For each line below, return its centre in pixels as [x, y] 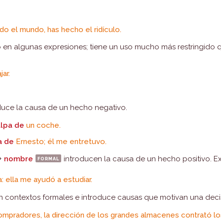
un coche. [43, 125]
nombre [19, 159]
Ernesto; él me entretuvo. [60, 142]
